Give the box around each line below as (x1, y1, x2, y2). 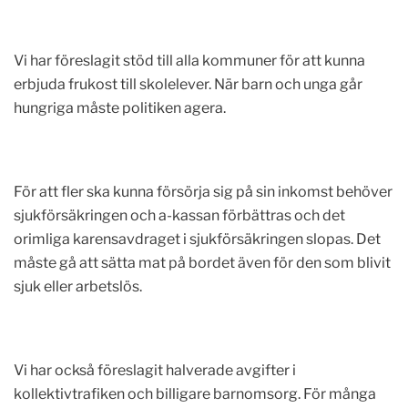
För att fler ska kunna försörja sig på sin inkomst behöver (14, 183, 393, 200)
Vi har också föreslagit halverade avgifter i (14, 362, 296, 379)
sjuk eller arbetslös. (14, 278, 142, 295)
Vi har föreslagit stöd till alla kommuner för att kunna (14, 52, 365, 69)
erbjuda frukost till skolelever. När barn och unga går (14, 76, 362, 93)
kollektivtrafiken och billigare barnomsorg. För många (14, 385, 376, 403)
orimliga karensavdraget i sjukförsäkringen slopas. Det (14, 230, 381, 248)
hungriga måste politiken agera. (14, 99, 226, 117)
